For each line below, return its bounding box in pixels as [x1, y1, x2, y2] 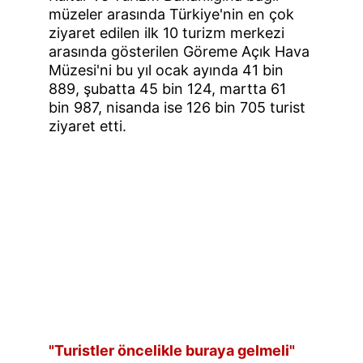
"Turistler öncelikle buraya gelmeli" [49, 342, 295, 359]
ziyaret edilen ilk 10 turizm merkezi [49, 24, 288, 41]
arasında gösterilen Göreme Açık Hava [49, 43, 314, 60]
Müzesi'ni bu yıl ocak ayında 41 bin [49, 62, 288, 79]
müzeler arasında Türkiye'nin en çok [49, 6, 298, 23]
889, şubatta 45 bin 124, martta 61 [49, 80, 290, 97]
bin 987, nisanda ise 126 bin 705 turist [49, 99, 310, 116]
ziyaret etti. [49, 117, 126, 135]
